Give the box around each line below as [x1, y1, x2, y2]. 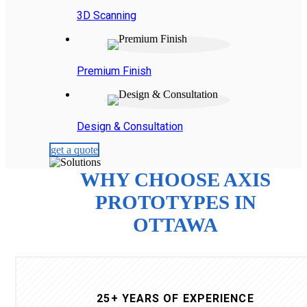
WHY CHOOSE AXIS [80, 168, 271, 191]
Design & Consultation [77, 119, 183, 133]
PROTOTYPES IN [95, 191, 256, 213]
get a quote [51, 143, 98, 156]
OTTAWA [133, 213, 218, 236]
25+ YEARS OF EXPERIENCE [97, 291, 254, 305]
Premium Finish [77, 64, 151, 77]
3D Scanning [77, 8, 136, 22]
